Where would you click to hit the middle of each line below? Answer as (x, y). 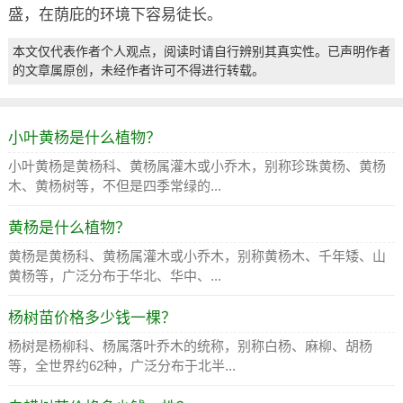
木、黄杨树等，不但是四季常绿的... (114, 185)
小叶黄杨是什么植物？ (84, 138)
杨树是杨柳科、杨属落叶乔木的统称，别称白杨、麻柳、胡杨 (190, 345)
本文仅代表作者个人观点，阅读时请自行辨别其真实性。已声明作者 (201, 51)
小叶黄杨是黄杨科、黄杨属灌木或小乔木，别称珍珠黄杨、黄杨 (197, 166)
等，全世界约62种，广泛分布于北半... (121, 365)
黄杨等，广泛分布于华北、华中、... (114, 275)
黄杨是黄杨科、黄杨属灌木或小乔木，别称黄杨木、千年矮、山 (197, 255)
